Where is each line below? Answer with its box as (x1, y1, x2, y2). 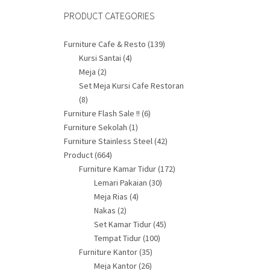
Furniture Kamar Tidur (79, 163, 156, 174)
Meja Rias (94, 191, 128, 202)
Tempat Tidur (94, 233, 141, 243)
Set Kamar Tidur (94, 219, 151, 230)
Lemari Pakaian (94, 177, 147, 188)
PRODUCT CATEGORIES (64, 10, 155, 22)
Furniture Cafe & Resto (64, 39, 146, 49)
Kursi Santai (79, 52, 121, 63)
